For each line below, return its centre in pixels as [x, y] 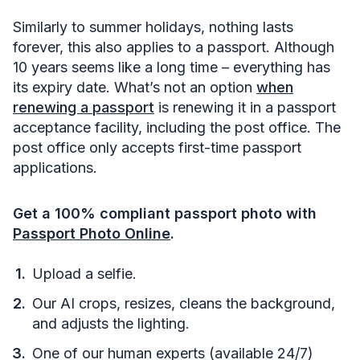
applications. [55, 168]
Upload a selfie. [84, 274]
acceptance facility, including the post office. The [177, 127]
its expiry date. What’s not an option [135, 87]
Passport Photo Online [92, 233]
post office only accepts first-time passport [157, 147]
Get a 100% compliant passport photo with [165, 213]
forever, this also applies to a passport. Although [174, 47]
